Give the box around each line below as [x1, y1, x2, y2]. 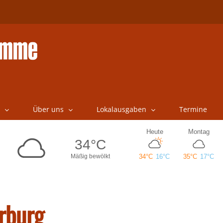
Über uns [32, 105, 64, 114]
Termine [179, 105, 207, 114]
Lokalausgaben [96, 105, 146, 114]
